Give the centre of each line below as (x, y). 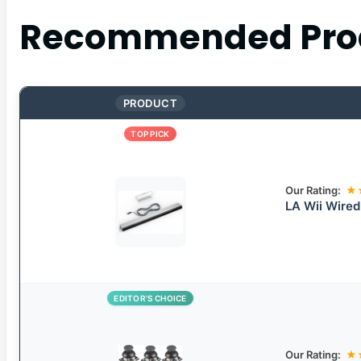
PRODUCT (150, 104)
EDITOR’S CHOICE (150, 299)
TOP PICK (150, 134)
